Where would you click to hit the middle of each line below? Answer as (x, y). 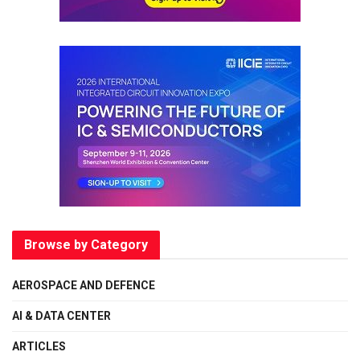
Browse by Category (86, 244)
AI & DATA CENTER (61, 315)
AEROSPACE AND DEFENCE (84, 285)
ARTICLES (39, 346)
